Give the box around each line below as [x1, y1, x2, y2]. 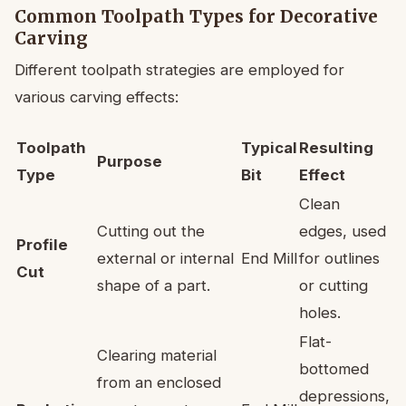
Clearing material [97, 345, 217, 364]
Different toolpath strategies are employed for [14, 60, 344, 79]
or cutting [299, 275, 368, 295]
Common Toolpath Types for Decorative [14, 5, 378, 27]
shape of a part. [97, 275, 210, 295]
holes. [299, 303, 341, 322]
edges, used [299, 221, 386, 240]
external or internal [97, 248, 234, 267]
